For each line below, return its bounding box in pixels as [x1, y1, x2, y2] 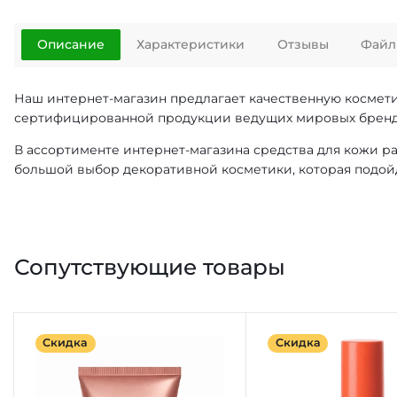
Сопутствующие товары [14, 253, 285, 281]
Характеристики [136, 36, 245, 53]
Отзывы [276, 36, 329, 53]
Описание [36, 36, 105, 53]
